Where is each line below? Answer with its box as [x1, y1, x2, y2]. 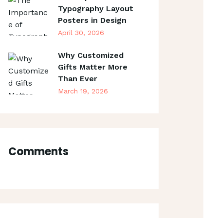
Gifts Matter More [57, 62, 127, 72]
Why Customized [57, 50, 124, 60]
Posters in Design [57, 15, 127, 25]
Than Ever [57, 73, 97, 83]
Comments [8, 144, 69, 160]
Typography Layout [57, 3, 133, 13]
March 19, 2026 [57, 87, 108, 95]
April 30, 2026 [57, 28, 104, 36]
